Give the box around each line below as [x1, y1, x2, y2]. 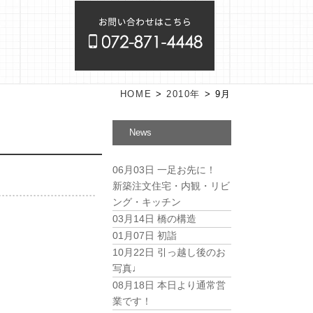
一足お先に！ [154, 164, 226, 175]
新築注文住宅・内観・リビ [112, 180, 230, 191]
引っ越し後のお [154, 247, 226, 258]
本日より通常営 [154, 279, 226, 291]
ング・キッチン [112, 196, 181, 208]
